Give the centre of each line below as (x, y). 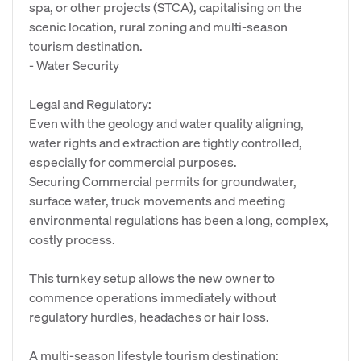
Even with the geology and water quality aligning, (166, 123)
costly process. (72, 239)
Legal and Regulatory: (90, 104)
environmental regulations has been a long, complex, (179, 220)
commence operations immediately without (153, 297)
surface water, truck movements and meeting (157, 200)
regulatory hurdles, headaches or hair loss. (149, 316)
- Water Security (74, 65)
